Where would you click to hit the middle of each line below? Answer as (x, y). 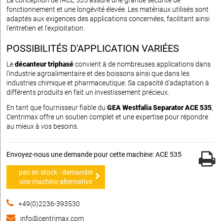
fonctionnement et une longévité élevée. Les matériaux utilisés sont (108, 9)
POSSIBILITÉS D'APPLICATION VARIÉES (93, 48)
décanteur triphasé (44, 64)
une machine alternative (56, 181)
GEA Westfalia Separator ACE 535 (159, 107)
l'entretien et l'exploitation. (46, 28)
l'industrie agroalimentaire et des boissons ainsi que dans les (98, 73)
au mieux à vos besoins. (42, 126)
